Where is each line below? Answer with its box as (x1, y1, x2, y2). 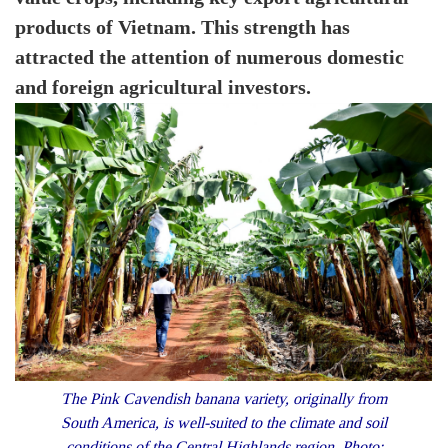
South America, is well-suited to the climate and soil (61, 413, 387, 433)
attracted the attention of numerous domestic (15, 46, 404, 70)
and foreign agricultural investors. (15, 76, 311, 100)
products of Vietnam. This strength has (15, 16, 350, 40)
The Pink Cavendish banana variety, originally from (61, 389, 387, 409)
